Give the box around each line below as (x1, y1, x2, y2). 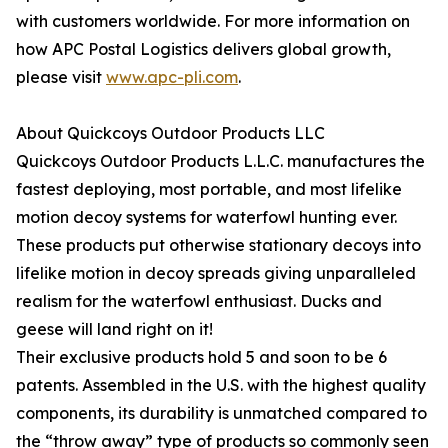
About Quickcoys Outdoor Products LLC (16, 123, 325, 144)
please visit (16, 67, 106, 88)
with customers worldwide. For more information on (16, 11, 410, 32)
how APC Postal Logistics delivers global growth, (16, 39, 391, 60)
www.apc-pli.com (106, 67, 238, 88)
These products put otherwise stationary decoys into (16, 235, 421, 256)
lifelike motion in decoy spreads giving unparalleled (16, 263, 416, 284)
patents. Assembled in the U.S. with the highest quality (16, 375, 426, 396)
